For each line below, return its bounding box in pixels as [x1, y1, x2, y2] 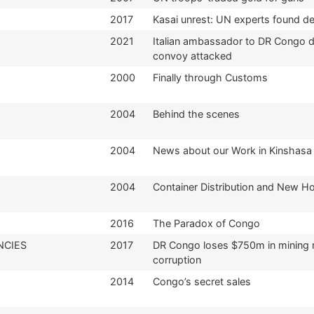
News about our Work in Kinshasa [153, 144, 312, 156]
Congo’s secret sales [153, 275, 251, 287]
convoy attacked [153, 49, 232, 62]
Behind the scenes [153, 107, 240, 120]
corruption [153, 253, 201, 266]
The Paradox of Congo [153, 217, 260, 229]
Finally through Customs [153, 71, 268, 83]
